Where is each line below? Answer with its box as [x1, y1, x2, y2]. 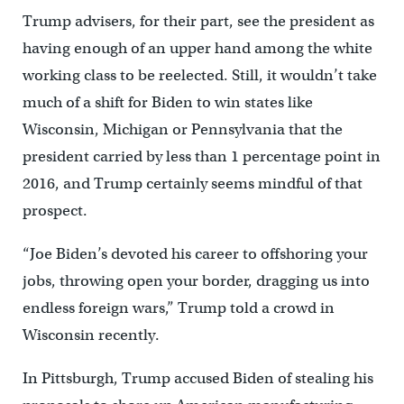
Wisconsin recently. [22, 326, 160, 345]
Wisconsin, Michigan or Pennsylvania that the [22, 120, 343, 140]
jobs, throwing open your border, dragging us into [22, 271, 370, 291]
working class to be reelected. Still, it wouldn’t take [22, 66, 377, 86]
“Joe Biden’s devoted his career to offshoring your [22, 244, 368, 264]
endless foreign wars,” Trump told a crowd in [22, 298, 335, 318]
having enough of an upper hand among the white [22, 39, 372, 59]
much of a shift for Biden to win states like [22, 93, 313, 113]
